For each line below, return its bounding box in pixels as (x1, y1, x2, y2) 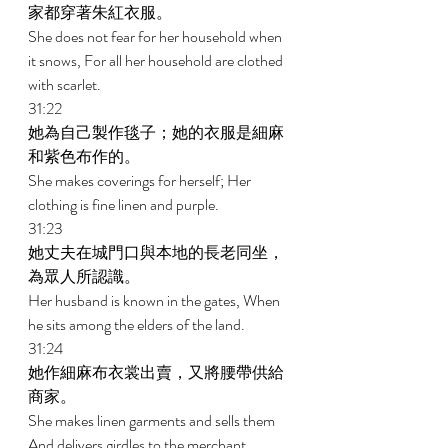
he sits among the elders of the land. (28, 313, 248, 336)
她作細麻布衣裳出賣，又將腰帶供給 (28, 361, 284, 384)
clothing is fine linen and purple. (28, 193, 222, 216)
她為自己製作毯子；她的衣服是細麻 (28, 121, 284, 144)
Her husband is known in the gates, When (28, 289, 283, 312)
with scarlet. (28, 73, 104, 96)
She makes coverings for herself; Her (28, 169, 254, 192)
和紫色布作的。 (28, 145, 143, 168)
